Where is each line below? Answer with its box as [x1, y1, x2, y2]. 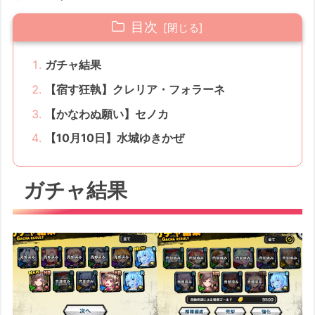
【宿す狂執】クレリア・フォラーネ [45, 82, 226, 96]
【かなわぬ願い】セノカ [45, 106, 169, 121]
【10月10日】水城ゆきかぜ [45, 131, 185, 146]
